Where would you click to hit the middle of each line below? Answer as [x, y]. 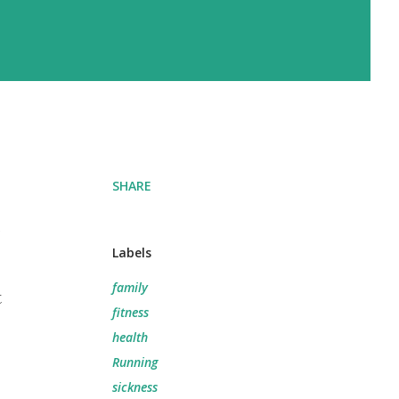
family [130, 287]
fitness [130, 312]
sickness [135, 387]
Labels [132, 252]
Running [135, 362]
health [130, 337]
